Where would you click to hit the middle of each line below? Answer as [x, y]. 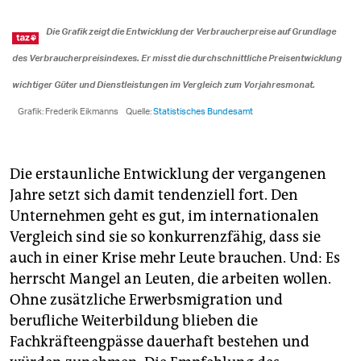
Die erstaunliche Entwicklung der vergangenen [168, 174]
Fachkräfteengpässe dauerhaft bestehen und [160, 341]
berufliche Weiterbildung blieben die [134, 320]
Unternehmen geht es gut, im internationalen [164, 216]
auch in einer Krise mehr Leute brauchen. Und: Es [175, 257]
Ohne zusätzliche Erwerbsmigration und [146, 299]
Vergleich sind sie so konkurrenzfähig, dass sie [165, 237]
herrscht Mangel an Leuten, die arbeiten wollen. [170, 278]
